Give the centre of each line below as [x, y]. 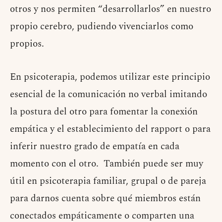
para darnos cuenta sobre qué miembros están [105, 199]
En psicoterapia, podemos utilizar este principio [110, 77]
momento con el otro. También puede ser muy [107, 164]
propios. [27, 44]
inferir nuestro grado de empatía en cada [95, 147]
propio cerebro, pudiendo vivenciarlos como [102, 27]
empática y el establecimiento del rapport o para [110, 129]
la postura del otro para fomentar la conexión [104, 112]
